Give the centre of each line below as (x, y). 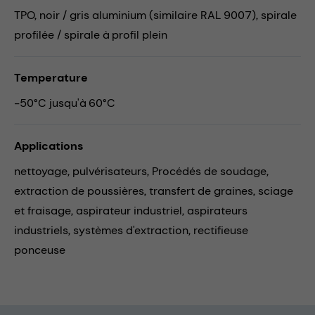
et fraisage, (45, 210)
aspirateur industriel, (131, 210)
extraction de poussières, (82, 191)
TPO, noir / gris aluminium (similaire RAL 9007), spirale (155, 15)
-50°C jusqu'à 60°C (65, 103)
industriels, (44, 230)
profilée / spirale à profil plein (91, 34)
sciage (276, 191)
